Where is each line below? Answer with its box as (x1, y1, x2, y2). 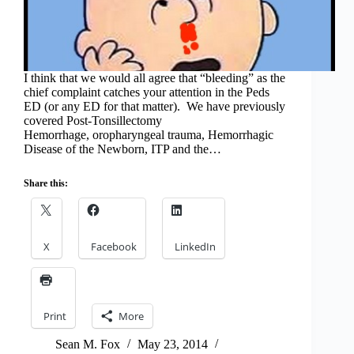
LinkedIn (175, 239, 216, 254)
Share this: (24, 178, 68, 190)
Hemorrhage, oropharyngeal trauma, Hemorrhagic (24, 128, 273, 142)
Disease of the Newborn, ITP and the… (24, 142, 221, 156)
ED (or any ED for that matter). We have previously (24, 100, 285, 114)
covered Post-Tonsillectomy (24, 114, 162, 128)
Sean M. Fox (55, 337, 120, 352)
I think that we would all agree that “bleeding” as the (24, 71, 285, 85)
